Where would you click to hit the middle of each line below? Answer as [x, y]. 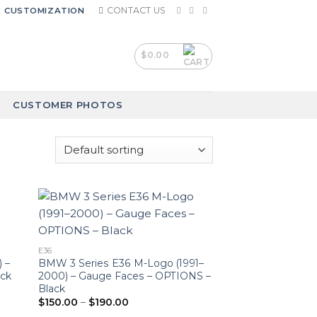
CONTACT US [136, 10]
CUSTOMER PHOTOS [68, 105]
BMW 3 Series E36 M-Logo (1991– [121, 264]
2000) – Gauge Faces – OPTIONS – [125, 276]
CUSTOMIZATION [45, 10]
